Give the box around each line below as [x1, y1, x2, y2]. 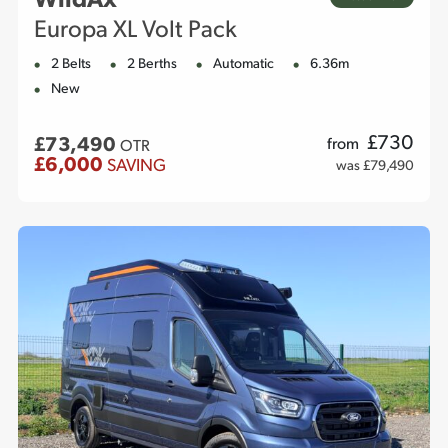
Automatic [213, 57, 274, 73]
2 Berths [127, 57, 177, 73]
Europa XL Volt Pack [34, 19, 237, 44]
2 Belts [51, 57, 91, 73]
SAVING [107, 158, 166, 176]
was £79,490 [336, 159, 414, 175]
